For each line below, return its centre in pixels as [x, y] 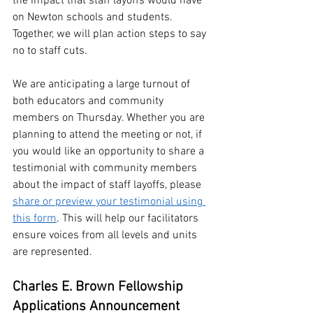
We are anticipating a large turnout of [103, 85]
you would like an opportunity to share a [110, 152]
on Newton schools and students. [94, 17]
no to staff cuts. [50, 51]
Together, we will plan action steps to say [111, 34]
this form [35, 219]
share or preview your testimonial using [109, 202]
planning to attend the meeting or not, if [109, 135]
